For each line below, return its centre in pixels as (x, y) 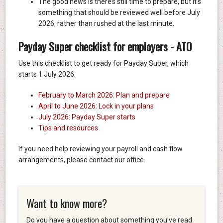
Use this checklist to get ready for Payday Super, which (103, 63)
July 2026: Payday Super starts (87, 117)
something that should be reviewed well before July (119, 13)
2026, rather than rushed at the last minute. (106, 24)
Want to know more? (66, 203)
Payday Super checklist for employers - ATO (105, 47)
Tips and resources (68, 128)
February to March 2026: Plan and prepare (104, 95)
